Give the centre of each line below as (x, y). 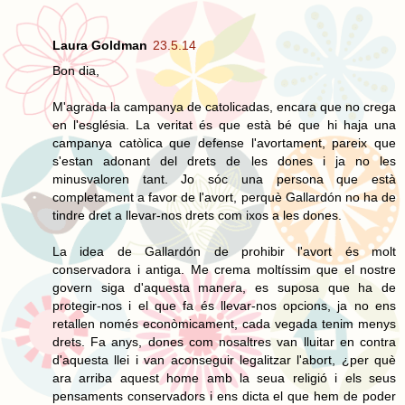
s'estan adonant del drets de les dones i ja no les (224, 160)
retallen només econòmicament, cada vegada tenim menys (224, 323)
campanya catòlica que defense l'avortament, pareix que (224, 142)
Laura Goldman (100, 45)
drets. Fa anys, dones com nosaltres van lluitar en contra (224, 341)
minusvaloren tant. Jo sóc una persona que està (224, 179)
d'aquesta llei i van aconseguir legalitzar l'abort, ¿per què (224, 359)
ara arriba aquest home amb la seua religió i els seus (224, 377)
